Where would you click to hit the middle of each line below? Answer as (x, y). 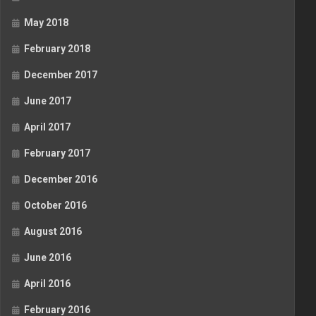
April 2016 (47, 284)
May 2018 (46, 23)
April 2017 (47, 127)
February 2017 (57, 153)
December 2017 (61, 75)
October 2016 (55, 206)
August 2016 (53, 232)
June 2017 (48, 101)
